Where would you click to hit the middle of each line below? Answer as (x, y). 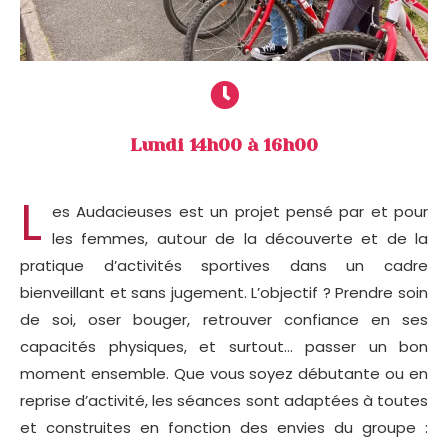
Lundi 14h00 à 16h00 (224, 144)
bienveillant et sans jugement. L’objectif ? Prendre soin (224, 292)
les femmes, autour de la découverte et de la (240, 238)
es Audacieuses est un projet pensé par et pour (240, 211)
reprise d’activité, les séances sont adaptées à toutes (224, 400)
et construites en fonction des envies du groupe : (224, 427)
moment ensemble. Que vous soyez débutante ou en (224, 373)
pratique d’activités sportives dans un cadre (224, 265)
